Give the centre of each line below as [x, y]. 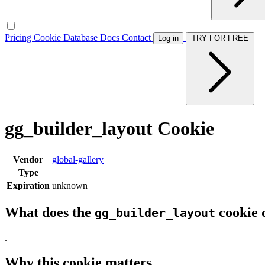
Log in [168, 38]
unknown [70, 185]
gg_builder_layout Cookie [109, 129]
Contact [138, 38]
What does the [50, 212]
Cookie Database [67, 38]
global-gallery [78, 159]
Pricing [19, 38]
